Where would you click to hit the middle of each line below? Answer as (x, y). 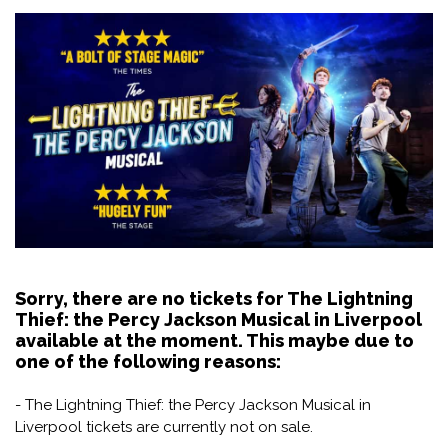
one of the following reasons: (148, 361)
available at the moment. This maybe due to (214, 340)
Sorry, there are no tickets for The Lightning (214, 298)
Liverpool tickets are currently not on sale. (164, 426)
